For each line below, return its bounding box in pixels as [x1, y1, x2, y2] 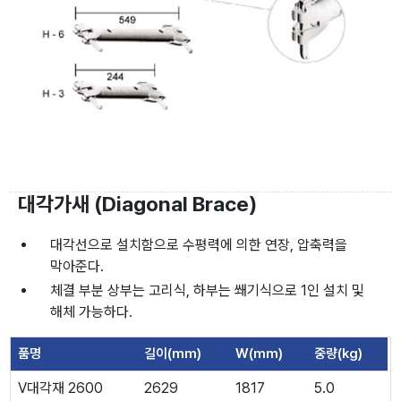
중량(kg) [314, 345, 363, 362]
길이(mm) [144, 345, 202, 362]
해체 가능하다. [50, 303, 133, 320]
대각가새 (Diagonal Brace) [18, 191, 258, 217]
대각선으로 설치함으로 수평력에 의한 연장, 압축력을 [50, 235, 348, 253]
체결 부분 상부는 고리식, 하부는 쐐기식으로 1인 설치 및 [50, 281, 365, 299]
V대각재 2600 [18, 379, 104, 397]
